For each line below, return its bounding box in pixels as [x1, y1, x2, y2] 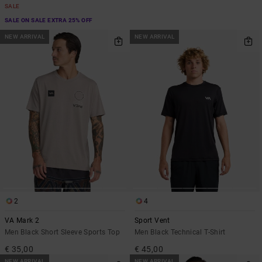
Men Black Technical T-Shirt [135, 228, 226, 237]
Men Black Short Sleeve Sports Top [5, 228, 120, 237]
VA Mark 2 [5, 216, 40, 225]
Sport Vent [135, 216, 170, 225]
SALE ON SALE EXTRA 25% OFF [5, 17, 92, 24]
